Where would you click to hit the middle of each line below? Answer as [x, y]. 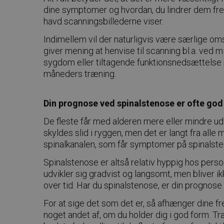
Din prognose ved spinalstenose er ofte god [133, 103]
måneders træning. [80, 74]
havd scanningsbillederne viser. [103, 21]
